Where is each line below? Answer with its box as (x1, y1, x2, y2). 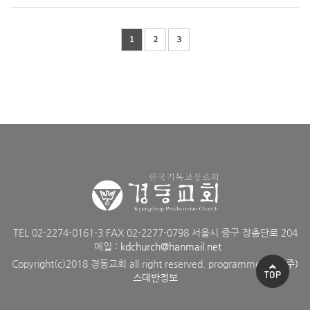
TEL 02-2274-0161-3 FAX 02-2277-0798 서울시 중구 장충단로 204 (12, 227, 298, 239)
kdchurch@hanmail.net (120, 241, 221, 253)
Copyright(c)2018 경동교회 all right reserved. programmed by (12, 258, 282, 270)
